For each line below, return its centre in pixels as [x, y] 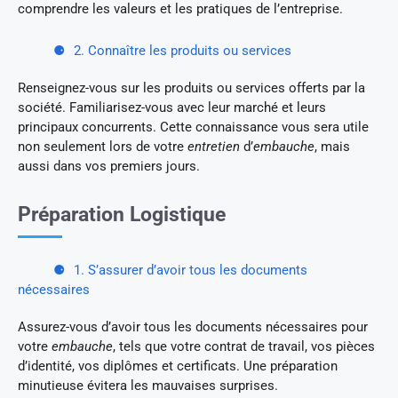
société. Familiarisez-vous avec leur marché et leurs [172, 107]
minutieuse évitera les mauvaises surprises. [148, 385]
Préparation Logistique [122, 214]
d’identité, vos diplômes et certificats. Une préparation [178, 366]
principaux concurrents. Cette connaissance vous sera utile [193, 127]
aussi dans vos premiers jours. [109, 166]
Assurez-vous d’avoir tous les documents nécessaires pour [193, 326]
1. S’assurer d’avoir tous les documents [191, 270]
